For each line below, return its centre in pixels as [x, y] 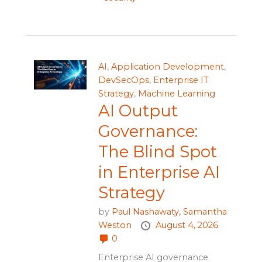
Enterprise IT [181, 80]
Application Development [167, 66]
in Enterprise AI [159, 172]
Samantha [205, 211]
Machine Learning [176, 93]
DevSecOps [123, 80]
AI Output [138, 111]
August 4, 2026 [187, 225]
